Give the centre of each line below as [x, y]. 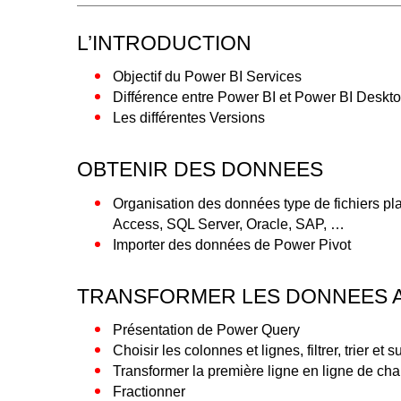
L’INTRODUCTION [165, 43]
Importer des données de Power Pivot [232, 244]
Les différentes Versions [189, 118]
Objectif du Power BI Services [208, 77]
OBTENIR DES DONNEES [200, 170]
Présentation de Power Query [207, 330]
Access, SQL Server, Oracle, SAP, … [229, 224]
